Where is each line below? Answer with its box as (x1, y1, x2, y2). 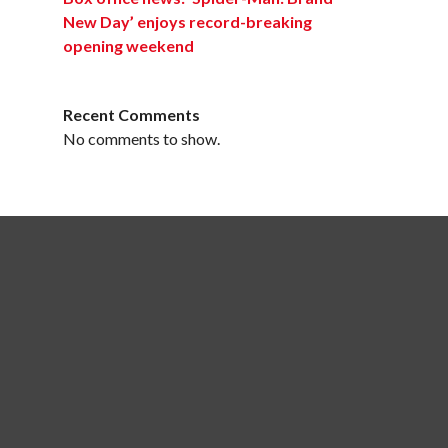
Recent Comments (63, 105, 200, 124)
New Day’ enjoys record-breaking (63, 12, 312, 31)
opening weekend (63, 36, 194, 55)
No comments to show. (63, 129, 220, 148)
